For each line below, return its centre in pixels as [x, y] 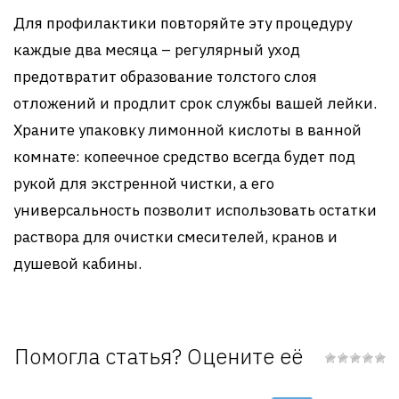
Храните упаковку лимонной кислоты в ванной [187, 130]
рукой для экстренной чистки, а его [144, 183]
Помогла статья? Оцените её [158, 356]
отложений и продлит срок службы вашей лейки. [195, 103]
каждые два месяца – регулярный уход [157, 50]
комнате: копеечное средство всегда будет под [184, 157]
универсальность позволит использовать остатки [195, 210]
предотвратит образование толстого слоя [165, 77]
